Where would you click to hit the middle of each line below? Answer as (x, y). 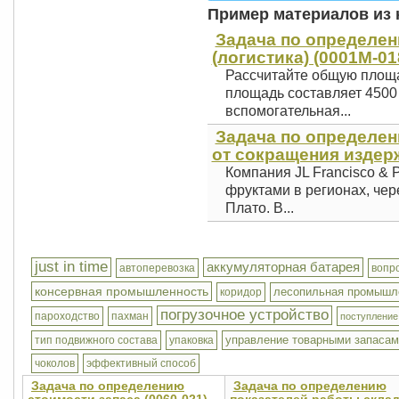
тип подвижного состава (96, 340)
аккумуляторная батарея (283, 267)
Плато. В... (259, 208)
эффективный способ (141, 363)
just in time (71, 267)
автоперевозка (157, 268)
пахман (130, 316)
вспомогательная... (288, 111)
